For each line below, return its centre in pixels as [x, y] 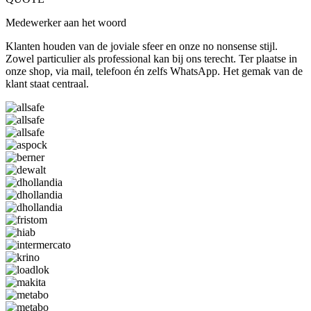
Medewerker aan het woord [66, 23]
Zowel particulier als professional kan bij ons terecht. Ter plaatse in [151, 59]
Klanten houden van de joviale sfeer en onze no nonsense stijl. [142, 47]
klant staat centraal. [47, 84]
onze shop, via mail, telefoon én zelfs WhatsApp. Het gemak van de [154, 72]
